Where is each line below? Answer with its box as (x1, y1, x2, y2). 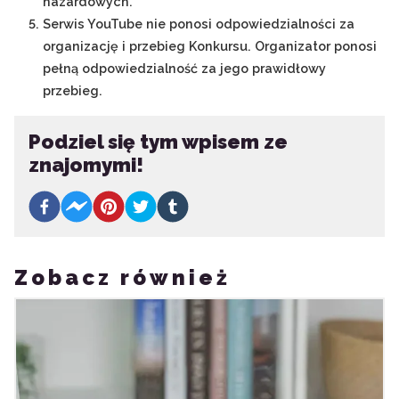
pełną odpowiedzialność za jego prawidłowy (43, 61, 326, 76)
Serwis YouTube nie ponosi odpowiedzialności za (43, 16, 354, 31)
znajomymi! (28, 153, 143, 176)
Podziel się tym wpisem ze (28, 130, 288, 153)
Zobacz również (14, 265, 231, 290)
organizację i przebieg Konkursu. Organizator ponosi (43, 38, 377, 53)
